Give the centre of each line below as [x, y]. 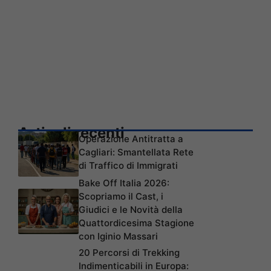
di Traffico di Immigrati [128, 165]
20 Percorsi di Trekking [129, 252]
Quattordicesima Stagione [136, 223]
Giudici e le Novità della [131, 209]
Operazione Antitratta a [131, 139]
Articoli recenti [71, 132]
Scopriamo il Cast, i [121, 196]
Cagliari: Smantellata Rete [136, 152]
